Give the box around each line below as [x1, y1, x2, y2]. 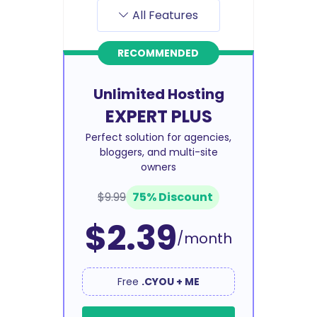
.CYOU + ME [142, 275, 200, 289]
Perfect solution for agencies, [86, 130, 231, 145]
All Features [132, 7, 199, 24]
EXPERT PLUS [105, 105, 212, 129]
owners [141, 160, 176, 175]
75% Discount [132, 189, 213, 206]
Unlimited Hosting [93, 84, 224, 105]
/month [177, 229, 232, 249]
